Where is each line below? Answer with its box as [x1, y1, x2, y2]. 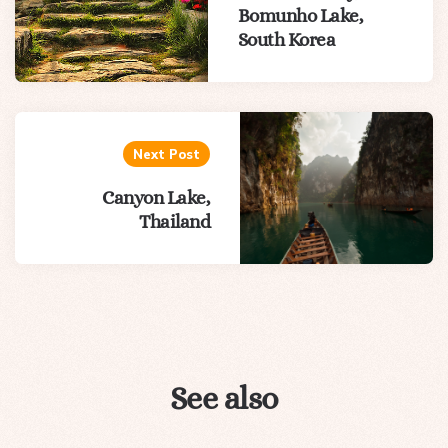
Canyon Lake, [102, 186, 211, 208]
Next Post [133, 145, 201, 162]
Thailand [139, 210, 211, 232]
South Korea [237, 28, 336, 50]
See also [169, 379, 279, 416]
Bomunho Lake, [237, 4, 364, 26]
